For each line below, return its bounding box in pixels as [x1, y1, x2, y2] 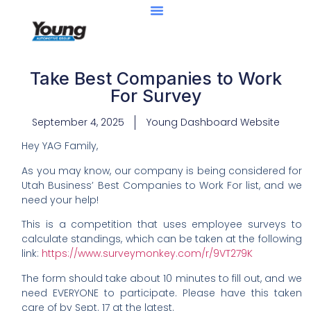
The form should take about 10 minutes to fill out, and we [22, 271, 302, 285]
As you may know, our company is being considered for [22, 163, 302, 178]
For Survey [110, 85, 201, 106]
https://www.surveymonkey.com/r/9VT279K [42, 246, 253, 261]
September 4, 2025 [31, 115, 124, 129]
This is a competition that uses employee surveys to [22, 217, 302, 232]
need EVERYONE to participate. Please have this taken [22, 285, 302, 300]
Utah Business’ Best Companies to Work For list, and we [22, 178, 302, 192]
